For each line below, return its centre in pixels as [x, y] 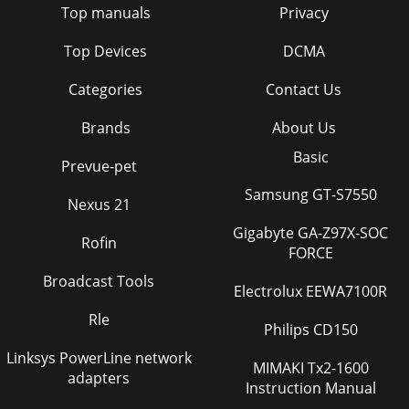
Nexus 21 [99, 204]
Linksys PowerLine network [99, 358]
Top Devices [105, 51]
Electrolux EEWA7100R [310, 291]
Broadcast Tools [99, 281]
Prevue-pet [99, 166]
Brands [105, 128]
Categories [105, 89]
